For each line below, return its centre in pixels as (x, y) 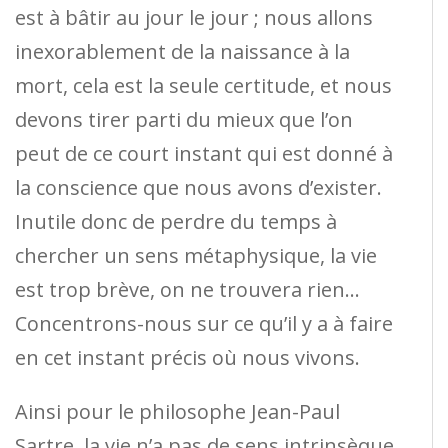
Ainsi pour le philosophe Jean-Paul (177, 411)
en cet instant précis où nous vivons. (187, 357)
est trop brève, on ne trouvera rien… (187, 289)
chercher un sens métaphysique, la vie (196, 255)
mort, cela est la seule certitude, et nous (203, 85)
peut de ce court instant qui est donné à (204, 153)
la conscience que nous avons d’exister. (198, 187)
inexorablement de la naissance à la (182, 51)
